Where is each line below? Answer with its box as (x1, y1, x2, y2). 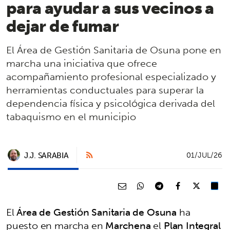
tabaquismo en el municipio (6, 108, 136, 126)
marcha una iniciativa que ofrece (6, 54, 157, 72)
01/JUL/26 (186, 148, 222, 161)
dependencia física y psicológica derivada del (6, 94, 215, 112)
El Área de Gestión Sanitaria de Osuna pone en (6, 41, 221, 59)
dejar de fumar (6, 11, 119, 41)
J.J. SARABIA (24, 148, 69, 162)
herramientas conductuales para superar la (6, 81, 204, 99)
